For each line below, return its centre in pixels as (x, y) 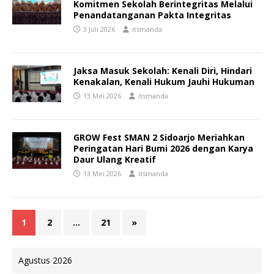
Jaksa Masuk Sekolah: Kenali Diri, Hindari (163, 71)
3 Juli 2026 (99, 29)
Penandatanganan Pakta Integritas (152, 15)
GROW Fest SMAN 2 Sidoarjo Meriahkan (159, 138)
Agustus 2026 (45, 261)
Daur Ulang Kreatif (115, 160)
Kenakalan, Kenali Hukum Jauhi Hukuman (164, 82)
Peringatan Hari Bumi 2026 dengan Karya (163, 149)
